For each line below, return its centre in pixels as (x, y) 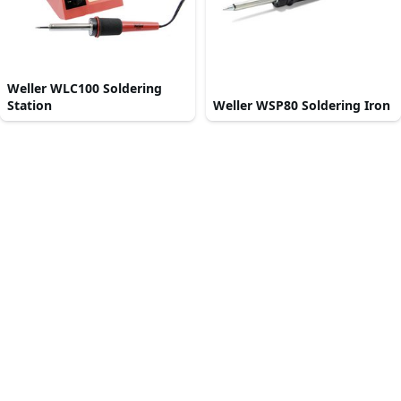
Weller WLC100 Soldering (85, 89)
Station (30, 106)
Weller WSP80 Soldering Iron (302, 106)
